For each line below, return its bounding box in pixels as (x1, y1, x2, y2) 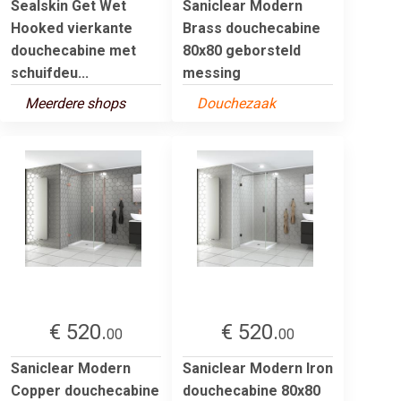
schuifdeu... (11, 64, 89, 81)
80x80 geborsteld (183, 41, 301, 59)
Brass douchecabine (183, 19, 320, 37)
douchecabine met (11, 41, 136, 59)
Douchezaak (197, 94, 276, 112)
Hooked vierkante (11, 19, 132, 37)
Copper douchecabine (11, 381, 159, 399)
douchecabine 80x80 (183, 381, 320, 399)
